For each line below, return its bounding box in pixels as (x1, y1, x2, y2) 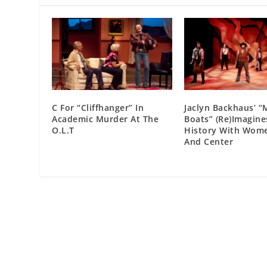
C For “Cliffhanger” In (52, 101, 144, 113)
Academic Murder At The (52, 113, 159, 125)
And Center (184, 135, 234, 147)
